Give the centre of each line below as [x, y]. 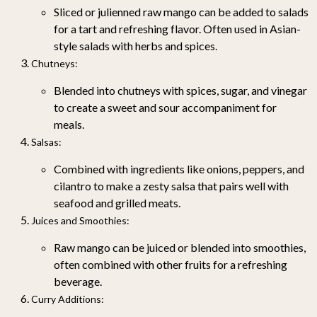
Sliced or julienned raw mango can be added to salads [181, 11]
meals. [69, 124]
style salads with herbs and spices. [136, 45]
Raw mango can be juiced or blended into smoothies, [180, 247]
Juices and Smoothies [79, 220]
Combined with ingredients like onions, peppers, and [179, 168]
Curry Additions [66, 299]
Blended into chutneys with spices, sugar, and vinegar [180, 90]
